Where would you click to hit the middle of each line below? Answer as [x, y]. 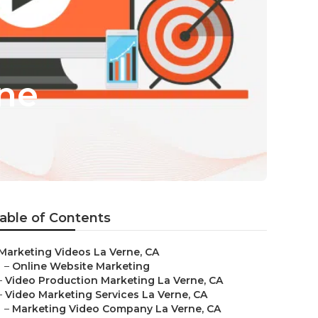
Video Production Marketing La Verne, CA [114, 280]
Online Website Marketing [81, 266]
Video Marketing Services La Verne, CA [106, 295]
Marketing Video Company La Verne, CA [116, 309]
